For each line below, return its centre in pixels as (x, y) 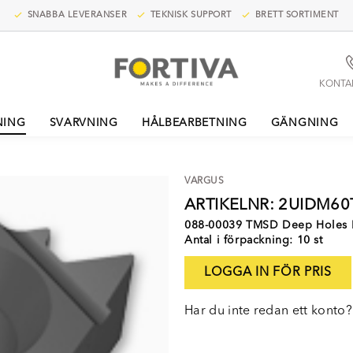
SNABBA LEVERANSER (76, 15)
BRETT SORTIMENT (295, 15)
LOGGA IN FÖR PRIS (268, 273)
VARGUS (204, 181)
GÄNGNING (305, 123)
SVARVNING (84, 123)
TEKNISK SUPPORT (190, 15)
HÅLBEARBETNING (194, 123)
